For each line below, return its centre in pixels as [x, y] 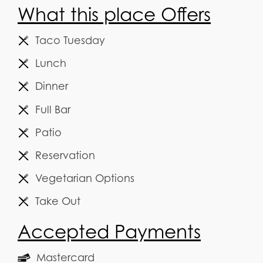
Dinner [52, 86]
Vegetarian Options [85, 178]
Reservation [65, 155]
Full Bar [53, 109]
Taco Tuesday [70, 41]
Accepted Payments [109, 231]
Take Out [58, 201]
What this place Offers [114, 15]
